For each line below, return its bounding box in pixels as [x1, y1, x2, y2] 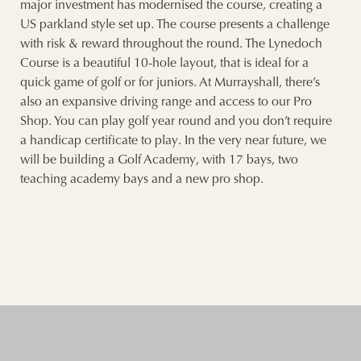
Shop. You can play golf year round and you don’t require [20, 115, 332, 129]
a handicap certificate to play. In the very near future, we [20, 135, 326, 148]
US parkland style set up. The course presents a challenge [20, 19, 330, 32]
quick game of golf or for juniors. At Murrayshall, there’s [20, 77, 320, 90]
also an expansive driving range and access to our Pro [20, 96, 312, 110]
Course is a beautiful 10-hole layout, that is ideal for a [20, 57, 309, 71]
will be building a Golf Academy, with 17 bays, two [20, 154, 298, 168]
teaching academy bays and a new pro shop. [20, 173, 263, 187]
